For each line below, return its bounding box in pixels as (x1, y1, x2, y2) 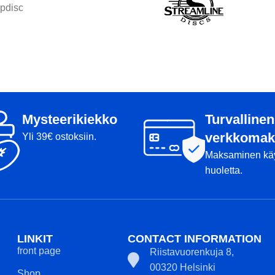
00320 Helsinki (150, 262, 216, 273)
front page (17, 246, 61, 256)
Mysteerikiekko (22, 112, 117, 127)
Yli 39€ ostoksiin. (22, 131, 96, 142)
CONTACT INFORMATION (127, 233, 261, 245)
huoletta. (205, 165, 242, 176)
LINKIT (17, 233, 53, 245)
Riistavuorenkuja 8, (150, 247, 234, 257)
